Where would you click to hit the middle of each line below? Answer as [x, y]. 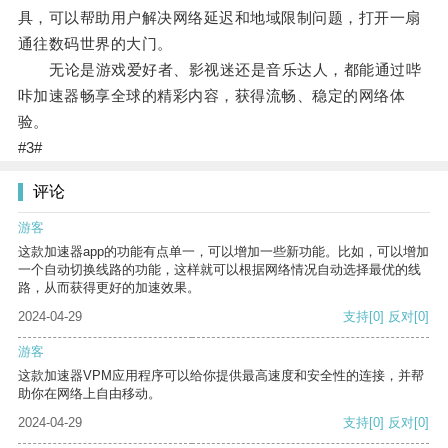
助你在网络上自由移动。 [89, 394]
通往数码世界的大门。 [95, 44]
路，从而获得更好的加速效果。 [109, 288]
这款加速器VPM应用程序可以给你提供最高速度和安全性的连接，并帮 [221, 376]
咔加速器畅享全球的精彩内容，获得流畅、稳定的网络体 [211, 96]
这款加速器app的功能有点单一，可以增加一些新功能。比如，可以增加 [223, 252]
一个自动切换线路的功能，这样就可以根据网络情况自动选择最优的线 [219, 270]
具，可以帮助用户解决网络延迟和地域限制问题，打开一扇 [219, 18]
